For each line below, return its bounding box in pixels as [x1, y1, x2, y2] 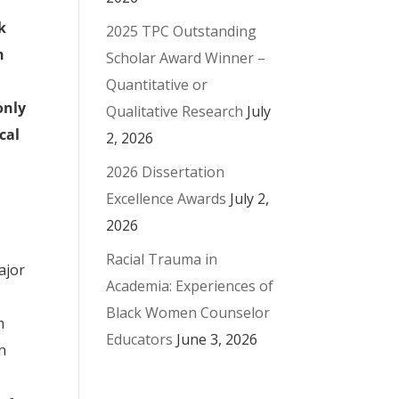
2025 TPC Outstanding [106, 20, 257, 41]
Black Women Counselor [106, 302, 271, 322]
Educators [106, 329, 174, 349]
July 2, [230, 188, 270, 208]
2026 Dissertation [106, 161, 225, 182]
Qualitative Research [106, 101, 244, 121]
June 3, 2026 [176, 329, 258, 349]
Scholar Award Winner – [106, 47, 266, 68]
